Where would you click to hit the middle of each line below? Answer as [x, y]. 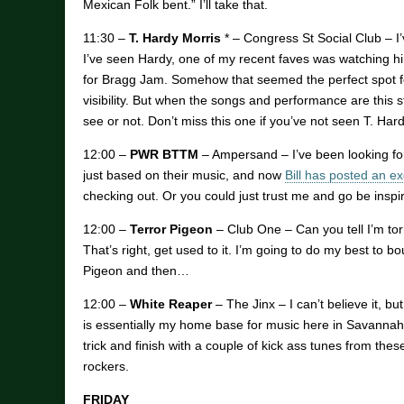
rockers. [106, 367]
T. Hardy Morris [175, 38]
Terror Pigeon [171, 230]
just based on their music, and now [184, 175]
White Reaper [171, 304]
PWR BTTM [164, 155]
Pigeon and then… [136, 271]
